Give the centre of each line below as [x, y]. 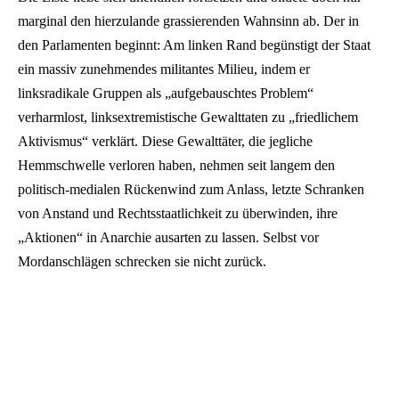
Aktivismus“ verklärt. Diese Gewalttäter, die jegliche [165, 142]
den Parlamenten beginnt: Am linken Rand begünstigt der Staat [194, 45]
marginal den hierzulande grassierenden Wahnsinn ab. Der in [188, 21]
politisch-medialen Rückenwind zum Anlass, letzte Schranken [191, 190]
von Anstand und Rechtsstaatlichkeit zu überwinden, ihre [178, 214]
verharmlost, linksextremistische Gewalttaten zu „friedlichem [188, 118]
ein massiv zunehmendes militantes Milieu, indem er [164, 69]
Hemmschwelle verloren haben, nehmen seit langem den [176, 166]
